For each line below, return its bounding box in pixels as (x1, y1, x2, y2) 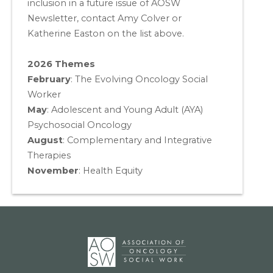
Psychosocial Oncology (27, 119, 132, 130)
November (27, 165, 79, 176)
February (27, 73, 71, 85)
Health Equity (83, 165, 143, 176)
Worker (27, 88, 61, 100)
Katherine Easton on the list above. (27, 27, 184, 39)
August (27, 134, 63, 146)
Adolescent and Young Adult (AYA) (51, 104, 203, 115)
